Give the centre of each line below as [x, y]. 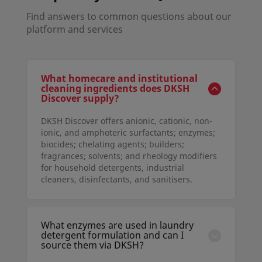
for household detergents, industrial [112, 167]
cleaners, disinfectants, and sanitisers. [116, 179]
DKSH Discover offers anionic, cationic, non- [126, 120]
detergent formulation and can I [112, 235]
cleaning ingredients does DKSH [115, 88]
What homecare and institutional [119, 78]
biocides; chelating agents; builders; [112, 144]
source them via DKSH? [92, 245]
